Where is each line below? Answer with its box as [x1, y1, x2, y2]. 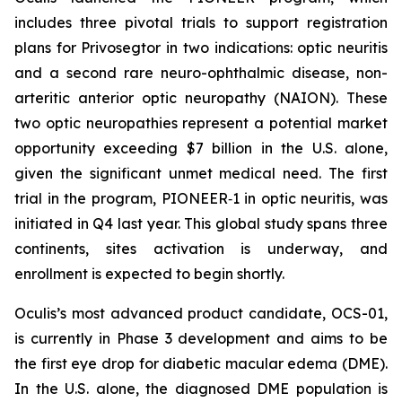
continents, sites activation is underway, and [14, 240, 388, 258]
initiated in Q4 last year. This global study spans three [14, 214, 388, 232]
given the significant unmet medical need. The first [14, 164, 388, 182]
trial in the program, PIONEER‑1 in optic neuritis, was [14, 189, 388, 207]
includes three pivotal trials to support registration [14, 13, 388, 31]
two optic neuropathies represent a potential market [14, 114, 388, 132]
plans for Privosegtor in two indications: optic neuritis [14, 39, 388, 57]
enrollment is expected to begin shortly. [14, 265, 284, 283]
